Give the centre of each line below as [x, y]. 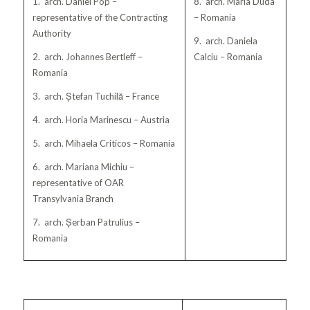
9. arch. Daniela [225, 40]
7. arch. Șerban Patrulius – [86, 222]
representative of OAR [78, 182]
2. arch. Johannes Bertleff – [87, 56]
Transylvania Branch [73, 198]
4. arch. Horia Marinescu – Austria [101, 119]
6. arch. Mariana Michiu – [83, 166]
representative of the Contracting [100, 17]
